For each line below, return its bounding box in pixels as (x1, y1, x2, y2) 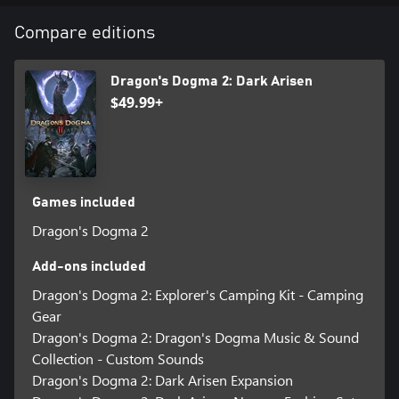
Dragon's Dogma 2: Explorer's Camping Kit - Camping (31, 284, 363, 304)
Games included (31, 194, 135, 209)
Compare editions (14, 23, 155, 42)
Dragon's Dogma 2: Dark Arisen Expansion (31, 370, 293, 389)
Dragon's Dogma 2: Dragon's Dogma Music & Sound (31, 327, 359, 346)
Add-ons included (31, 258, 146, 273)
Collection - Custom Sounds (31, 348, 204, 368)
